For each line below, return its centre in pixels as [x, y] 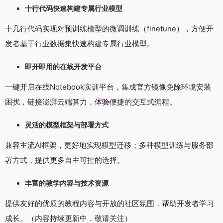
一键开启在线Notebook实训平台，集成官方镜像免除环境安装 [108, 87]
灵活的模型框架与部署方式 [67, 124]
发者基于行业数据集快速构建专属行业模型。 [80, 43]
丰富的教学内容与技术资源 [67, 183]
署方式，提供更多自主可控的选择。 [65, 160]
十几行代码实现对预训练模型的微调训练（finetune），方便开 [109, 28]
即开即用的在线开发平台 [63, 66]
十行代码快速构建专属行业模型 [74, 8]
